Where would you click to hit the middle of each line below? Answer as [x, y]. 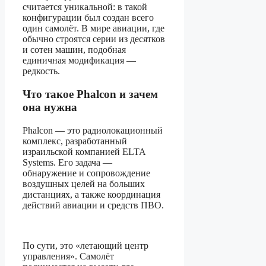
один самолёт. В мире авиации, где [94, 28]
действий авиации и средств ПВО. [93, 205]
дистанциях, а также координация [91, 194]
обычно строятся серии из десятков [94, 39]
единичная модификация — [79, 61]
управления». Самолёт [68, 256]
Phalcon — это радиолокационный [93, 130]
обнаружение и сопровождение [86, 173]
